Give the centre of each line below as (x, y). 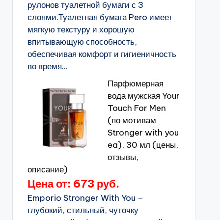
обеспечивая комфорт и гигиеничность (102, 54)
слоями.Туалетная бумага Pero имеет (100, 17)
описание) (47, 169)
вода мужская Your (143, 96)
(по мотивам (132, 120)
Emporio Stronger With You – (85, 198)
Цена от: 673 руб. (73, 184)
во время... (47, 66)
